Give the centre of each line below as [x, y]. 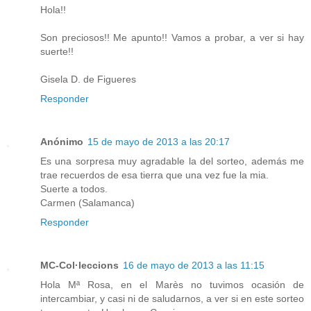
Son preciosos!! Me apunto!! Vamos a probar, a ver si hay [172, 38]
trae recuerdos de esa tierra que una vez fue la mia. [154, 175]
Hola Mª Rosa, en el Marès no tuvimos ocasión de [172, 285]
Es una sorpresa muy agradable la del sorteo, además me [172, 161]
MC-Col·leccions [79, 266]
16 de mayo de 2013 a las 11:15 [194, 266]
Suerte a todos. [74, 189]
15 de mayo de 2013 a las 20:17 [159, 142]
